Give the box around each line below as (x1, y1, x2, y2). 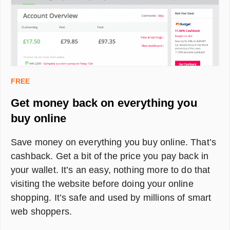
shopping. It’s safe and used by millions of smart (11, 192, 212, 203)
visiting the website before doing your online (11, 178, 194, 189)
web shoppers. (11, 206, 72, 217)
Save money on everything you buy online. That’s (11, 137, 217, 147)
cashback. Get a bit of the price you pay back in (11, 150, 209, 161)
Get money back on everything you (11, 96, 197, 109)
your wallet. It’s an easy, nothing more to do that (11, 164, 210, 175)
